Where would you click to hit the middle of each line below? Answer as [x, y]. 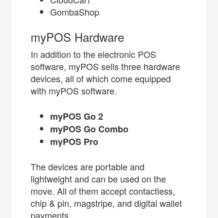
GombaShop [76, 12]
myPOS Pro [74, 142]
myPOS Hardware [78, 37]
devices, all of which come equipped [101, 79]
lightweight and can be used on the [99, 179]
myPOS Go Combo [90, 129]
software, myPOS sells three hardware [106, 66]
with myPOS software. [76, 91]
